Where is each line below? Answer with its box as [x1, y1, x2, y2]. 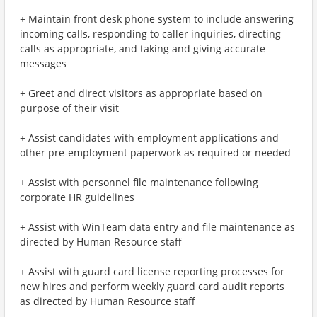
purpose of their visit [20, 101, 119, 115]
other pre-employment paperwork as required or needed [20, 146, 291, 159]
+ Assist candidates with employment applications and [20, 131, 279, 144]
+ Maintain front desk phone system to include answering [20, 12, 294, 25]
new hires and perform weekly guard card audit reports [20, 279, 284, 293]
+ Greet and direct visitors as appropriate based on [20, 86, 263, 100]
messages [20, 57, 67, 70]
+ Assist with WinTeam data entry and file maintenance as [20, 220, 295, 234]
